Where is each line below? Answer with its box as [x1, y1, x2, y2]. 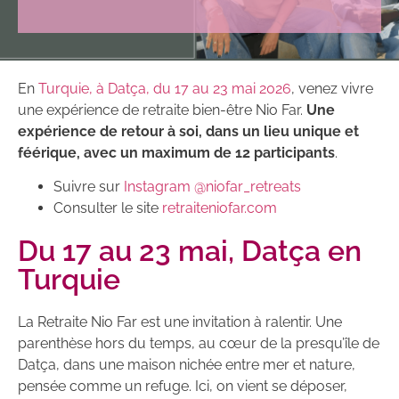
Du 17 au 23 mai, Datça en [18, 234, 362, 268]
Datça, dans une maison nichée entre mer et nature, [18, 356, 355, 374]
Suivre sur [53, 178, 124, 196]
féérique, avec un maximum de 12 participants [18, 144, 335, 161]
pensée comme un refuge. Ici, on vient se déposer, [18, 378, 347, 395]
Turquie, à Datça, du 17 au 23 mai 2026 [38, 80, 291, 97]
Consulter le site [53, 199, 162, 217]
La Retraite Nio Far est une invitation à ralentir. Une [18, 313, 342, 331]
